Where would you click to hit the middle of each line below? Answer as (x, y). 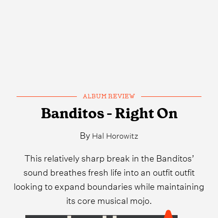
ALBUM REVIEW (109, 97)
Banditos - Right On (109, 114)
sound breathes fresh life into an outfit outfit (109, 171)
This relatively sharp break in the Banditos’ (109, 157)
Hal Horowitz (115, 135)
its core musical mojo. (109, 200)
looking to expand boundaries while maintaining (109, 185)
